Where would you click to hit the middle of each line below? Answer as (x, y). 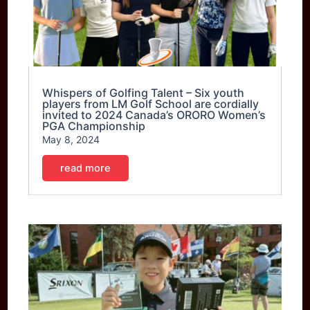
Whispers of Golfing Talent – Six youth (144, 92)
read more (86, 168)
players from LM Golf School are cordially (151, 103)
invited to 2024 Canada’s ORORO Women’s (154, 115)
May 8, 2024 (71, 139)
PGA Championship (94, 126)
